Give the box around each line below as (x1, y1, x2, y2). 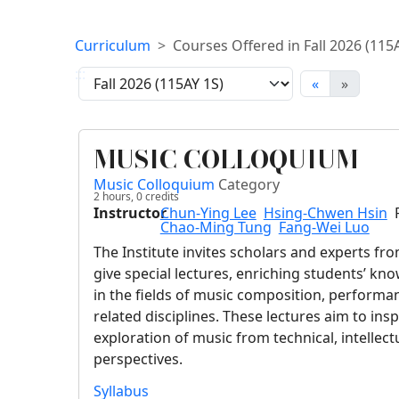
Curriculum (75, 36, 151, 56)
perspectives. (94, 349, 183, 370)
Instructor (94, 203, 167, 224)
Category (218, 175, 281, 195)
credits (142, 189, 180, 205)
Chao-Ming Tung (159, 217, 272, 238)
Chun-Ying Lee (159, 203, 256, 224)
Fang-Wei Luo (278, 217, 370, 238)
